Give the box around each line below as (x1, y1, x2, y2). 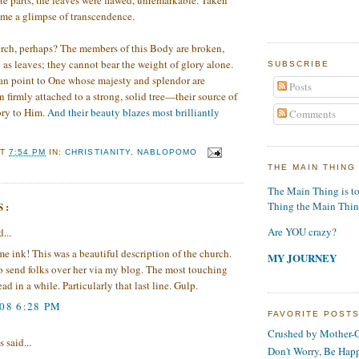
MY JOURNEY (268, 250, 337, 266)
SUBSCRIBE (268, 59, 330, 69)
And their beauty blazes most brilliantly (47, 105, 220, 120)
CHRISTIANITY (65, 147, 131, 157)
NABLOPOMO (136, 147, 197, 157)
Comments (286, 106, 336, 121)
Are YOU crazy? (268, 224, 337, 240)
